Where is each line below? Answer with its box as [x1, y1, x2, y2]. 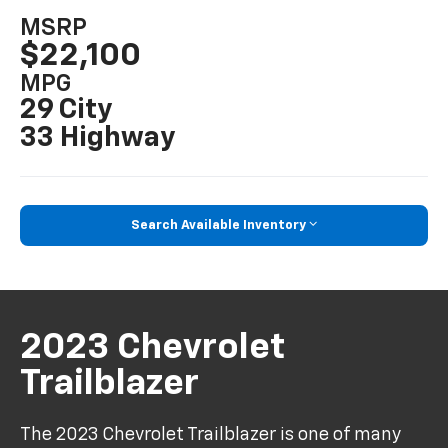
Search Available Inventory [131, 218, 306, 232]
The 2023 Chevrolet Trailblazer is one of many [20, 425, 402, 444]
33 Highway [20, 123, 176, 152]
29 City [20, 95, 113, 124]
